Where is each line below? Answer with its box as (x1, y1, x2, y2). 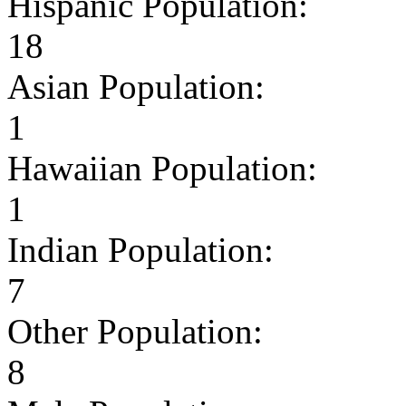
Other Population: (7, 311, 263, 351)
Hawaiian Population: (7, 148, 317, 188)
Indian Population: (7, 229, 274, 269)
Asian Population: (7, 66, 265, 106)
